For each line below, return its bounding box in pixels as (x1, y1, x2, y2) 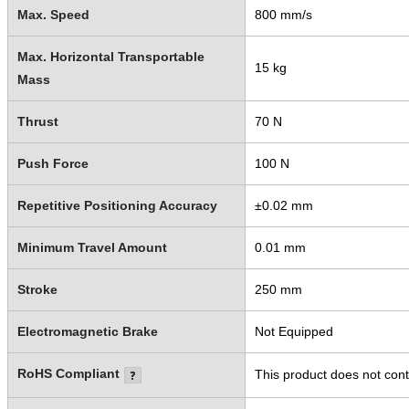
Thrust (16, 113, 58, 129)
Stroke (16, 281, 58, 297)
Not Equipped (254, 323, 333, 339)
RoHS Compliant (16, 365, 120, 381)
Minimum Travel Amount (16, 239, 167, 255)
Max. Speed (16, 6, 89, 22)
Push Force (16, 155, 89, 171)
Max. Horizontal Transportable (16, 48, 204, 64)
